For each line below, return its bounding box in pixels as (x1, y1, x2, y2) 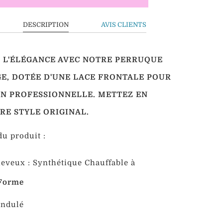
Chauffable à (84, 158, 135, 168)
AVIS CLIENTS (101, 20, 146, 28)
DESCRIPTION (22, 20, 69, 28)
